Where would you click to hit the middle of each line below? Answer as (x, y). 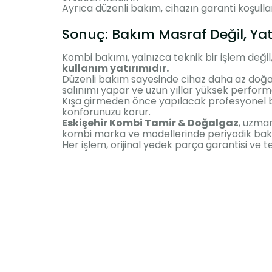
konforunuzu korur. (106, 112)
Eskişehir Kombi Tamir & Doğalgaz (150, 123)
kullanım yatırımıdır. (115, 68)
